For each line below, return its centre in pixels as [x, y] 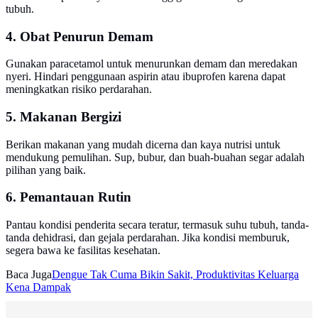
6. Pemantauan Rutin [68, 197]
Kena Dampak [38, 287]
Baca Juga [29, 275]
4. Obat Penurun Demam [79, 36]
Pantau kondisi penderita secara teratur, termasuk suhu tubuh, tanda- [157, 225]
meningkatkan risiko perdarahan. [79, 89]
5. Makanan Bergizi [64, 117]
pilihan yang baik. [46, 170]
